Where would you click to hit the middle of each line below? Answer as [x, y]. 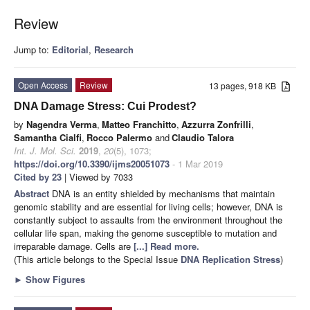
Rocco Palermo [119, 137]
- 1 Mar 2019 [196, 163]
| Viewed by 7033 [97, 176]
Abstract [33, 193]
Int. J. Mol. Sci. [45, 150]
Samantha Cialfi [48, 137]
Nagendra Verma [62, 124]
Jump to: [33, 49]
